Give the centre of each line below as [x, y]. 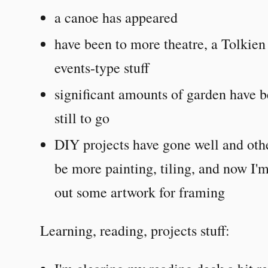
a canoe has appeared [116, 17]
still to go [82, 118]
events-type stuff [102, 67]
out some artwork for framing [140, 192]
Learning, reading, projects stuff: [135, 230]
